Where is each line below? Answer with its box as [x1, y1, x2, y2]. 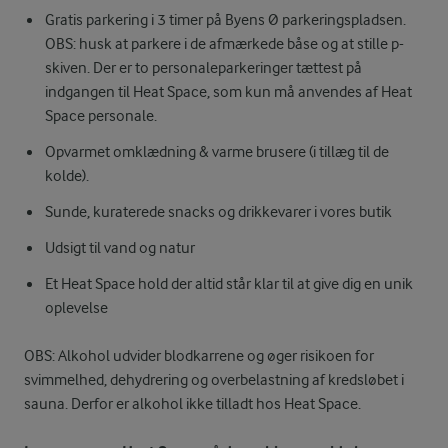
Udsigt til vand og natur [44, 239, 195, 257]
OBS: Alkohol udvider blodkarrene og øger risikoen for [24, 347, 374, 365]
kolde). [44, 167, 89, 185]
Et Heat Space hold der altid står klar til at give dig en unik [44, 275, 413, 293]
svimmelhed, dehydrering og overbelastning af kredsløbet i [24, 371, 404, 389]
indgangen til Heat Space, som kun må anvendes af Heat [44, 83, 412, 101]
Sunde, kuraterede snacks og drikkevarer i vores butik [44, 203, 392, 221]
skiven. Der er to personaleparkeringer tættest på [44, 59, 362, 77]
